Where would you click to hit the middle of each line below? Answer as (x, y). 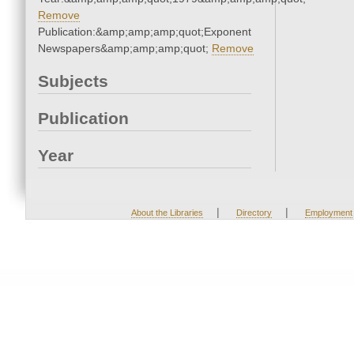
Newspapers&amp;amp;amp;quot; (125, 49)
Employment (328, 213)
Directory (254, 213)
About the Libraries (167, 213)
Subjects (73, 81)
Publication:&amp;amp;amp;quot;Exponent (145, 32)
